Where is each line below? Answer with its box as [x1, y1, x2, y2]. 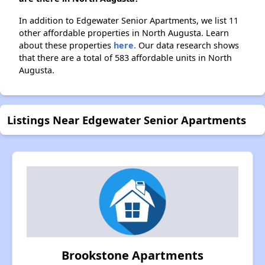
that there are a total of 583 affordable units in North [19, 52, 232, 64]
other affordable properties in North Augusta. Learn [19, 27, 229, 39]
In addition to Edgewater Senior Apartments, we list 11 [19, 15, 238, 27]
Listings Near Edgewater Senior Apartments [7, 112, 246, 128]
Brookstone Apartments [62, 247, 203, 264]
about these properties [19, 40, 114, 51]
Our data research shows [136, 40, 239, 51]
